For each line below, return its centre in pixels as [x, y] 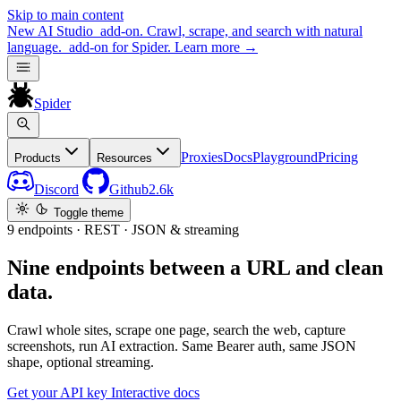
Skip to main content [65, 15]
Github [129, 189]
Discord [56, 189]
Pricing [338, 157]
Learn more [207, 47]
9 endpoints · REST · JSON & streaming [123, 230]
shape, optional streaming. [81, 362]
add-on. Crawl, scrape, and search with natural [230, 31]
